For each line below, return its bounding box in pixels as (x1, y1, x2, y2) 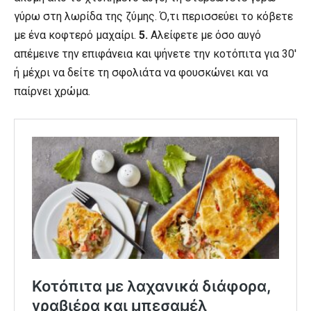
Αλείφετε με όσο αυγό (148, 28, 261, 42)
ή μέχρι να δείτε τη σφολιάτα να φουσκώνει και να (14, 66, 268, 80)
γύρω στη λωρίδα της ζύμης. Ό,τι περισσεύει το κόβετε (14, 10, 293, 24)
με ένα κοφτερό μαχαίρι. (14, 28, 139, 42)
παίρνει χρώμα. (14, 85, 90, 99)
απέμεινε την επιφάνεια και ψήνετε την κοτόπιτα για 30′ (14, 47, 296, 61)
